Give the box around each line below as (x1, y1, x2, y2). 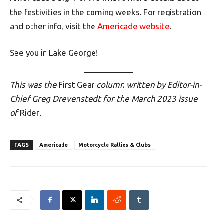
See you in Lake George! (10, 48, 98, 57)
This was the (10, 79, 59, 89)
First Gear (59, 79, 94, 89)
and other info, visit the (10, 21, 97, 31)
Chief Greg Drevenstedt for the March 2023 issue (10, 93, 198, 103)
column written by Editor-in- (94, 79, 201, 89)
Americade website (97, 21, 170, 31)
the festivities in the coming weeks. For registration (10, 7, 201, 16)
